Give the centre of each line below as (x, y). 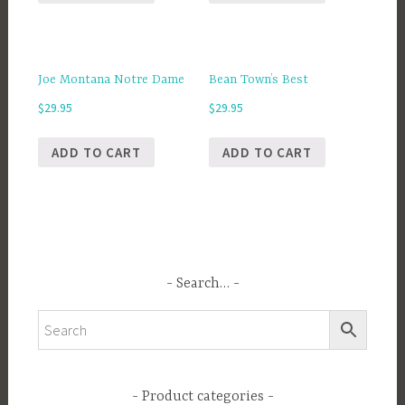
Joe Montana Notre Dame (111, 79)
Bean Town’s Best (259, 79)
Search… (202, 284)
